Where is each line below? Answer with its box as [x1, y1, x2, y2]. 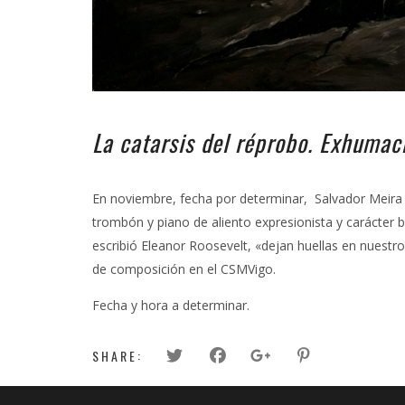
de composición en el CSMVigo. [92, 260, 276, 278]
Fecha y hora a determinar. [92, 297, 250, 315]
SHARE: [92, 346, 143, 366]
